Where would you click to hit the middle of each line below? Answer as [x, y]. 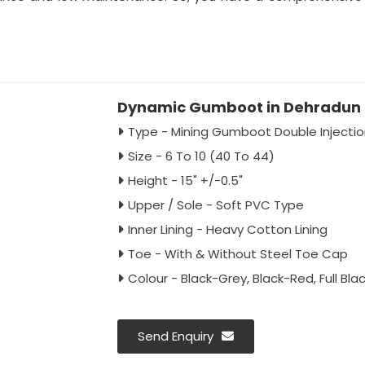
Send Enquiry [175, 336]
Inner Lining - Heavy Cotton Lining [227, 229]
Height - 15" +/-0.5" [185, 180]
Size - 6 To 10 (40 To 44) [201, 156]
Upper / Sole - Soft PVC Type [215, 205]
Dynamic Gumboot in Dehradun [239, 107]
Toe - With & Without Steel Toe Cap [237, 254]
